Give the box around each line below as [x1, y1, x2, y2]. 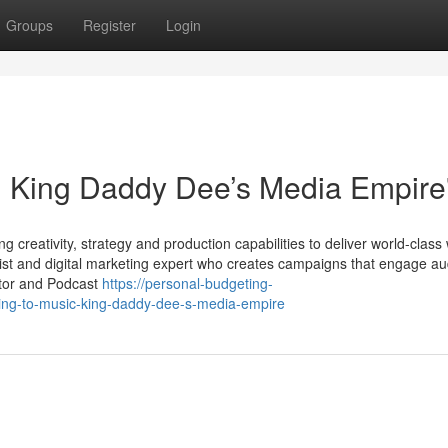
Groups [6, 15, 53, 35]
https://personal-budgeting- [102, 273, 273, 293]
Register [83, 15, 136, 35]
